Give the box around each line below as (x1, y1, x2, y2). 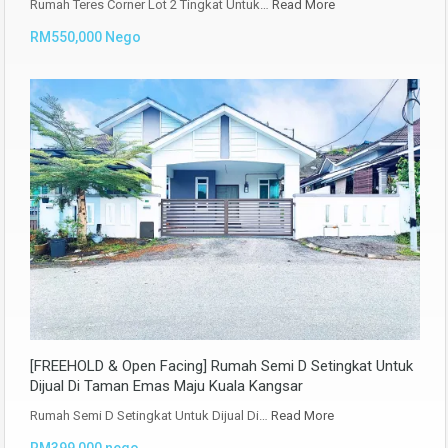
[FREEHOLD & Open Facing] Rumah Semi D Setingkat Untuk (30, 356, 413, 375)
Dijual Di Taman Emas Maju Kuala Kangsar (30, 376, 303, 395)
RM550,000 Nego (30, 29, 141, 46)
